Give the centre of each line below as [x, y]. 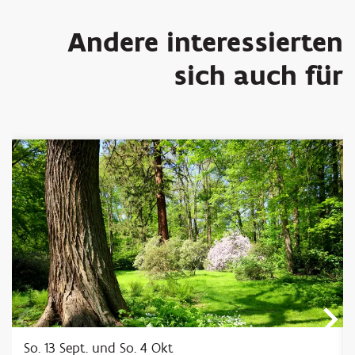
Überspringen [44, 131]
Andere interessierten [205, 42]
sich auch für [259, 76]
